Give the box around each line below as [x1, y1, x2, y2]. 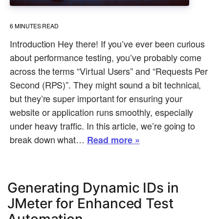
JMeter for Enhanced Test [7, 195, 174, 212]
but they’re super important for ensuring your [10, 91, 182, 105]
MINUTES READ [14, 21, 59, 30]
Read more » [87, 133, 140, 146]
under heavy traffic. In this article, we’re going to [10, 119, 196, 132]
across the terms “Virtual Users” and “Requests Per [10, 64, 208, 77]
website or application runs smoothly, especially [10, 105, 194, 118]
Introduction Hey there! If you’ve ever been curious [10, 37, 205, 50]
